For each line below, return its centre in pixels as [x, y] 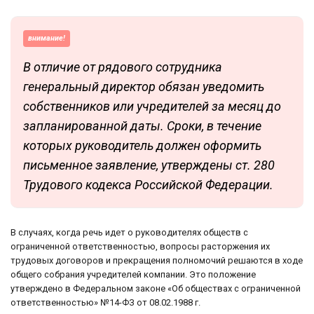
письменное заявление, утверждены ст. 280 [149, 165]
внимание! [47, 39]
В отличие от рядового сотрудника [123, 67]
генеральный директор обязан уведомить [144, 87]
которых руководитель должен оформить [142, 146]
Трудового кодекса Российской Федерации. [148, 185]
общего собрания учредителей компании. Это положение [133, 275]
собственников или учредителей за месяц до [152, 107]
